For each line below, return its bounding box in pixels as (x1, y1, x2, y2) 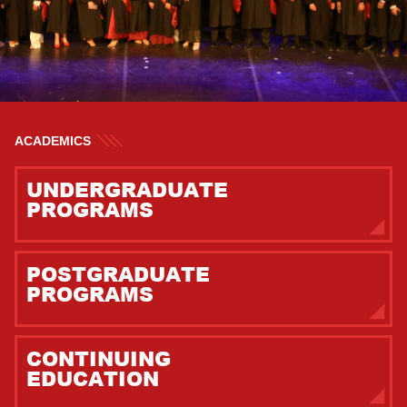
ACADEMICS (14, 134, 91, 148)
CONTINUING (25, 344, 171, 372)
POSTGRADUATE (25, 260, 210, 288)
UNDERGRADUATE (25, 175, 228, 203)
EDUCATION (25, 364, 159, 392)
